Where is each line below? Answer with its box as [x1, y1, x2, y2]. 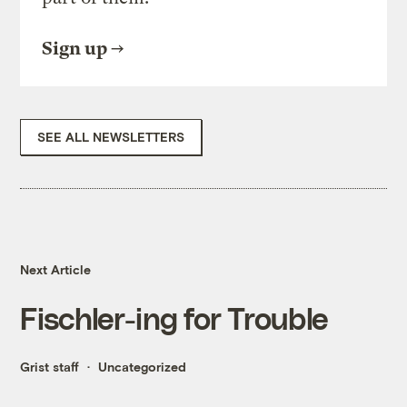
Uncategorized [98, 359, 187, 375]
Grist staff [20, 359, 80, 375]
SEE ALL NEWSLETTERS [37, 129, 185, 145]
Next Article [20, 262, 92, 278]
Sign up [42, 38, 108, 60]
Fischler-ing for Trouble [20, 300, 329, 336]
